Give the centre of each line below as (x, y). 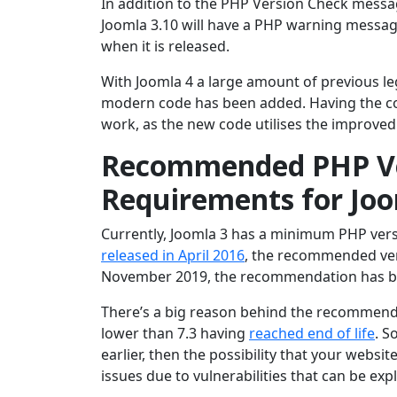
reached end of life (312, 334)
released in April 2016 (173, 256)
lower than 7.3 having (175, 334)
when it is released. (165, 47)
